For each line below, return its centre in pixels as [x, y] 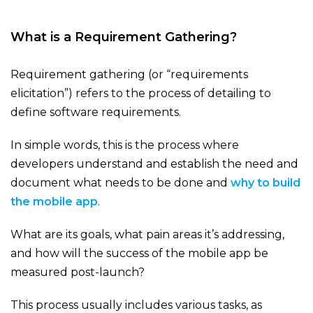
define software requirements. [96, 112]
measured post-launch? [78, 272]
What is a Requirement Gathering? [124, 37]
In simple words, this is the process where [125, 145]
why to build [265, 183]
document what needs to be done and [121, 183]
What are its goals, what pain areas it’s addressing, [147, 235]
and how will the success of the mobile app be [139, 254]
